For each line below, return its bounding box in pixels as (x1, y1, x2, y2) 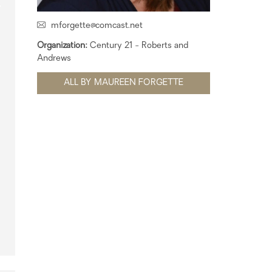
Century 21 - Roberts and (90, 41, 188, 50)
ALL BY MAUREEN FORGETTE (63, 78, 184, 87)
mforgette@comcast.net (51, 21, 143, 30)
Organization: (37, 41, 90, 50)
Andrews (37, 54, 71, 63)
